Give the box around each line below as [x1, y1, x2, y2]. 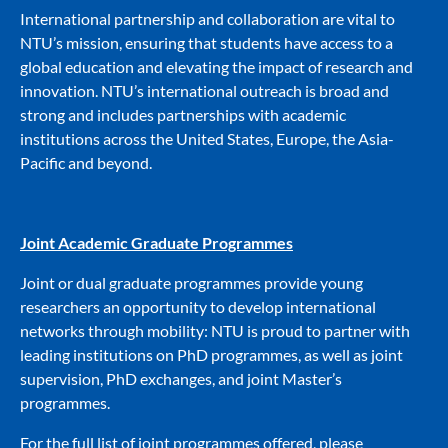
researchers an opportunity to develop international [20, 297, 376, 317]
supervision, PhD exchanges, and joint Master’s [20, 369, 342, 389]
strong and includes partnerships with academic [20, 105, 346, 125]
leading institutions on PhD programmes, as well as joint [20, 345, 403, 365]
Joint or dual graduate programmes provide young [20, 273, 363, 293]
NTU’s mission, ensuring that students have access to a [20, 33, 393, 53]
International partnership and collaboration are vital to [20, 9, 395, 29]
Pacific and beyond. [20, 153, 152, 173]
